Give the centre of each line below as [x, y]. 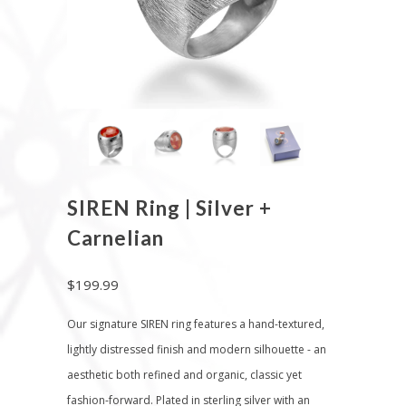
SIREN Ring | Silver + [169, 208]
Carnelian [116, 238]
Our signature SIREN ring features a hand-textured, [196, 324]
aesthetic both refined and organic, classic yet [184, 375]
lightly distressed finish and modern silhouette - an [197, 349]
